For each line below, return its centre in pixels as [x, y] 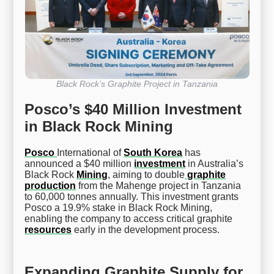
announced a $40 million [80, 163]
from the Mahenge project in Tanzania [159, 185]
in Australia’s [215, 163]
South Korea [153, 152]
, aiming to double [146, 174]
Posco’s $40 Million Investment [133, 109]
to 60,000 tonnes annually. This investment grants [132, 196]
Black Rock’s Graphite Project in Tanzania [137, 84]
